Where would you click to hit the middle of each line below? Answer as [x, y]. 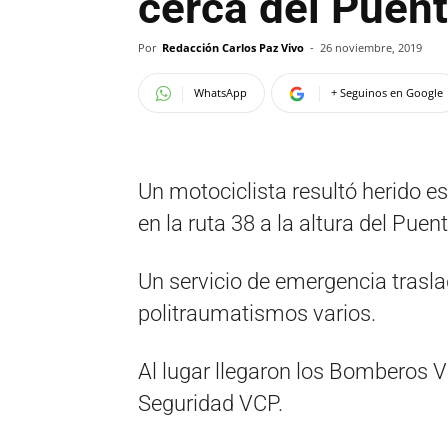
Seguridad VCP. [210, 403]
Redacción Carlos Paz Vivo [233, 47]
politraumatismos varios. [257, 313]
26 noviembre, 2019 [371, 47]
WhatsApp [220, 92]
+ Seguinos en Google [387, 92]
